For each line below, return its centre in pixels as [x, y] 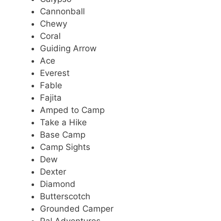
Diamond [58, 184]
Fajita [51, 97]
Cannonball [62, 11]
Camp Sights [65, 147]
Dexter [53, 171]
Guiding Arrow [68, 48]
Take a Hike [63, 122]
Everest [55, 73]
